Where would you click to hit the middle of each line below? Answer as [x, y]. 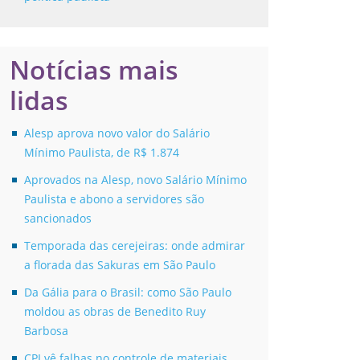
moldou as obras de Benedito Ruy [115, 312]
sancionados [58, 219]
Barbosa [46, 331]
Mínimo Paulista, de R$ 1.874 [102, 153]
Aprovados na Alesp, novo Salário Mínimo [135, 180]
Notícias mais [94, 70]
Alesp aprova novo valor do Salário [117, 133]
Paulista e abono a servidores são [114, 199]
